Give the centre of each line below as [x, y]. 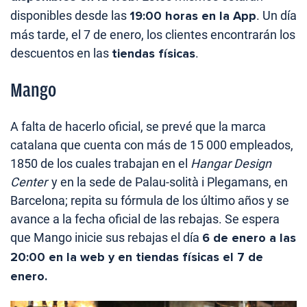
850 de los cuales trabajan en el [104, 164]
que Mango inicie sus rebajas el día [106, 238]
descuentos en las [61, 53]
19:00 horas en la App [193, 16]
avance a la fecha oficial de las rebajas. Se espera [145, 219]
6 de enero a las [249, 238]
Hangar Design [231, 164]
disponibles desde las [70, 16]
